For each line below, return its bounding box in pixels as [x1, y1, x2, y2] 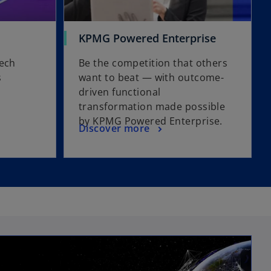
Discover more [79, 122, 150, 135]
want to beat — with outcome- [79, 71, 224, 85]
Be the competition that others [79, 56, 228, 70]
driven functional [79, 85, 161, 99]
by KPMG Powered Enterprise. [79, 114, 223, 128]
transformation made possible [79, 100, 226, 114]
